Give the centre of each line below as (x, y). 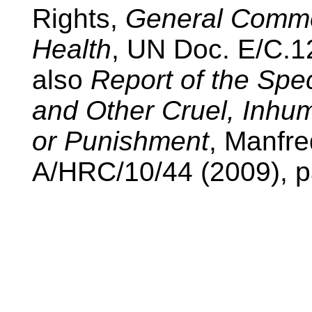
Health (72, 49)
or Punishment (120, 141)
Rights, (79, 19)
